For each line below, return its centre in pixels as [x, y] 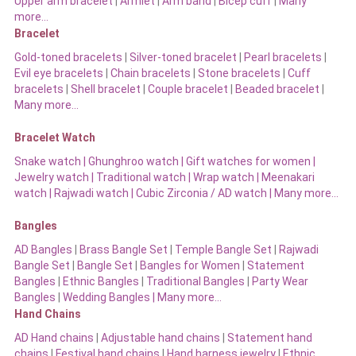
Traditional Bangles [195, 281]
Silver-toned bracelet [183, 57]
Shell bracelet [105, 89]
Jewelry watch [51, 177]
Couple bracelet [188, 89]
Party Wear [280, 281]
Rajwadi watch [91, 193]
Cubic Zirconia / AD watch [201, 193]
